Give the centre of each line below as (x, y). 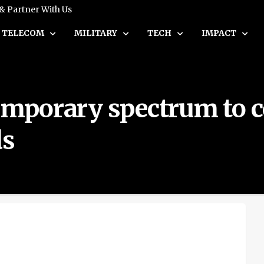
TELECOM (24, 33)
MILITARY (97, 33)
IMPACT (220, 33)
